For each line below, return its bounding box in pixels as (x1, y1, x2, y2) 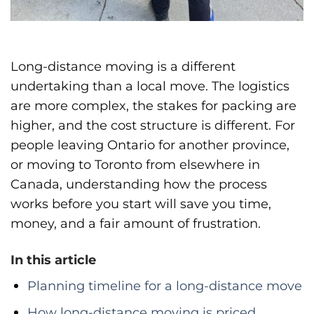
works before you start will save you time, (11, 196, 271, 212)
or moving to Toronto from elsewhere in (11, 156, 260, 173)
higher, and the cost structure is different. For (11, 117, 295, 134)
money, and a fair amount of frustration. (11, 215, 261, 232)
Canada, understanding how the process (11, 176, 267, 193)
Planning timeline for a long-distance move (27, 277, 302, 294)
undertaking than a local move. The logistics (11, 78, 289, 95)
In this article (11, 251, 96, 268)
